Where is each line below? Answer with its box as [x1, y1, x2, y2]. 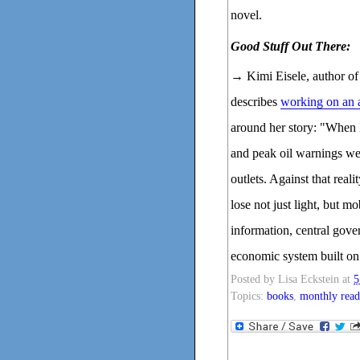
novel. [231, 8, 262, 22]
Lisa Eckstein [278, 273, 339, 285]
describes [231, 95, 280, 108]
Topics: [231, 290, 267, 302]
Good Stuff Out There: [231, 39, 350, 53]
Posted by [231, 273, 278, 285]
